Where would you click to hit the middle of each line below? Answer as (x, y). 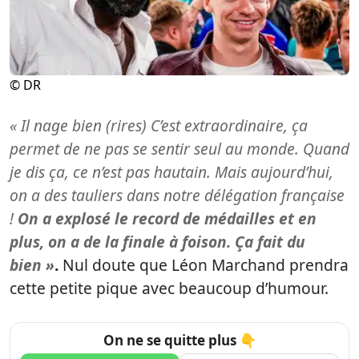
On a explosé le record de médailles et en (165, 218)
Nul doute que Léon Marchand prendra (204, 265)
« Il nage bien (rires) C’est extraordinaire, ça (159, 125)
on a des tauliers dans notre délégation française (177, 195)
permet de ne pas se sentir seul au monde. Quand (179, 149)
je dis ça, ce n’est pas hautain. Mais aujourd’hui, (171, 172)
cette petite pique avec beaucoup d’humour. (169, 288)
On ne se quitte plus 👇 (179, 340)
